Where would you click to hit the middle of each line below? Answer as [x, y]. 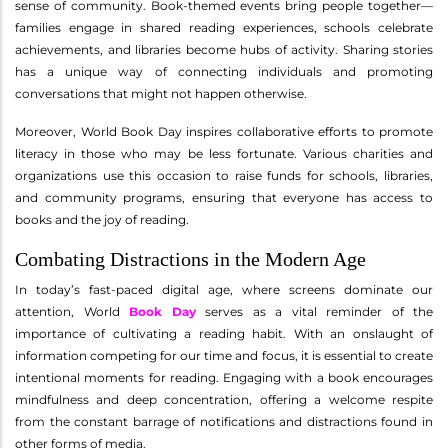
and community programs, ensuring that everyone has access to [224, 197]
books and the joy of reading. [102, 219]
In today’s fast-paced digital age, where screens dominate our [224, 289]
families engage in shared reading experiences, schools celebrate [224, 27]
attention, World [72, 311]
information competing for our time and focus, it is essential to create [224, 355]
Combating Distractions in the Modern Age [190, 258]
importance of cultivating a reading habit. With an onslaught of [224, 333]
